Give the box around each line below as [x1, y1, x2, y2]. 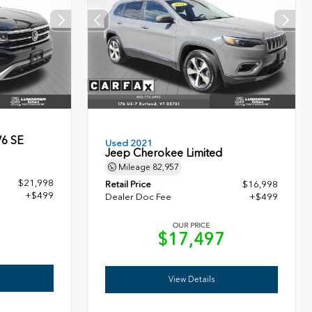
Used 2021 [105, 138, 153, 149]
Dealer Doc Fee [105, 192, 172, 203]
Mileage [116, 162, 153, 173]
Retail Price [105, 179, 152, 190]
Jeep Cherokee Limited [105, 146, 223, 160]
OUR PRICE [173, 221, 210, 231]
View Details [169, 274, 215, 285]
